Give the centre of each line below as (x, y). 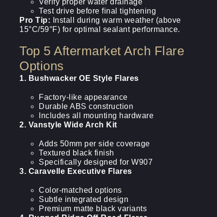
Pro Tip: (35, 20)
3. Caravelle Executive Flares (76, 171)
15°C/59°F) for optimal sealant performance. (100, 29)
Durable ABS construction (86, 106)
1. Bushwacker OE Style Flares (79, 78)
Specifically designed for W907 (96, 162)
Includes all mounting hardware (96, 116)
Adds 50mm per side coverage (94, 144)
